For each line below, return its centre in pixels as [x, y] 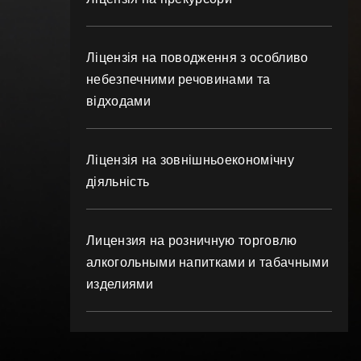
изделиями [120, 284]
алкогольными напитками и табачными [207, 262]
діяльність [118, 182]
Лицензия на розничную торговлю [192, 241]
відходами [118, 101]
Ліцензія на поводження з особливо [197, 58]
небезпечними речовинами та [178, 79]
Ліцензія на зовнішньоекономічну [190, 160]
